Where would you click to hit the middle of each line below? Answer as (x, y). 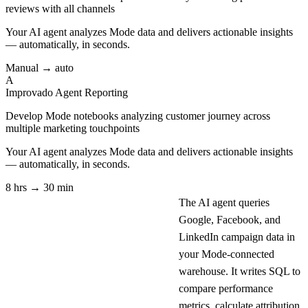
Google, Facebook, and (230, 219)
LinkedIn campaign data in (237, 236)
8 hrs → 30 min (40, 187)
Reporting (106, 92)
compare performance (226, 288)
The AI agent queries (224, 202)
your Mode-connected (227, 254)
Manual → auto (40, 67)
